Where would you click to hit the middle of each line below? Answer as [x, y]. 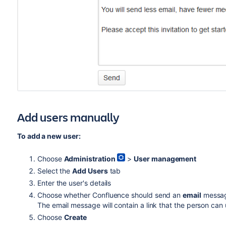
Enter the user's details [74, 183]
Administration [90, 158]
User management [165, 158]
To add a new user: [49, 136]
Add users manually [68, 117]
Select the [55, 171]
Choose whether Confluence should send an [110, 195]
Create [75, 217]
